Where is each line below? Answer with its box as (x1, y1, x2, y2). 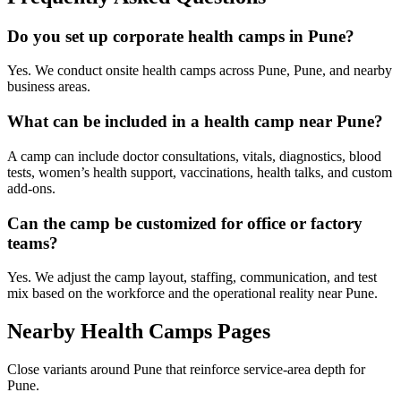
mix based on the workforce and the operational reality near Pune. (7, 286, 378, 302)
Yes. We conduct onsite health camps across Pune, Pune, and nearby (7, 63, 392, 79)
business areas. (7, 79, 90, 95)
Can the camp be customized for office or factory (7, 213, 363, 233)
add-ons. (7, 180, 55, 196)
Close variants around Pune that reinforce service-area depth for (7, 362, 365, 378)
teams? (7, 233, 58, 252)
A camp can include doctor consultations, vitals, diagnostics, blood (7, 148, 381, 164)
